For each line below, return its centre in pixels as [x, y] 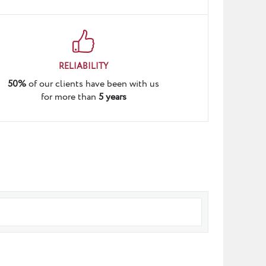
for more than [69, 97]
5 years [112, 97]
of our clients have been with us [94, 84]
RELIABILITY [83, 66]
